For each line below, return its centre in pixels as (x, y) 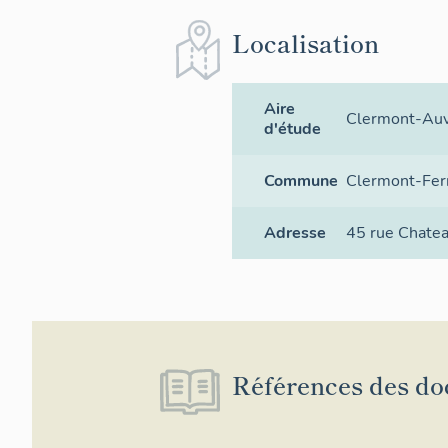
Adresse (295, 232)
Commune (301, 180)
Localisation (305, 42)
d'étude (292, 128)
